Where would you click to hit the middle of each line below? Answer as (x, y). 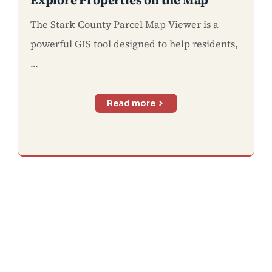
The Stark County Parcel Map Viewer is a (124, 24)
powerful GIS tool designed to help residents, (134, 43)
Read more (131, 103)
